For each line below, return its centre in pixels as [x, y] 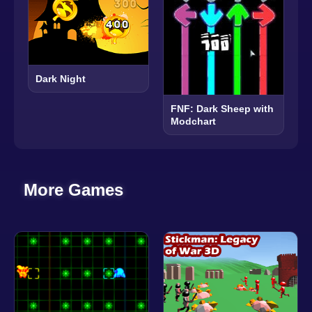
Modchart [193, 122]
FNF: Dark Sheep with [222, 109]
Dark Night [61, 79]
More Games [74, 190]
